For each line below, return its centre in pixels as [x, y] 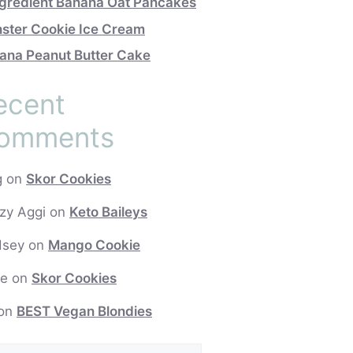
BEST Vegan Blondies [84, 312]
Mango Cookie [94, 245]
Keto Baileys [108, 212]
